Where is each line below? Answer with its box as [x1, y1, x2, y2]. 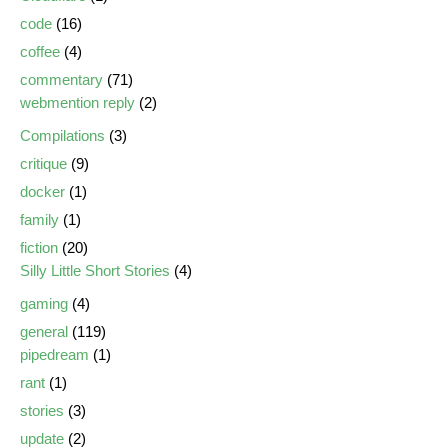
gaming [20, 295, 68, 312]
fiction [20, 239, 58, 256]
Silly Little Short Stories [20, 262, 170, 279]
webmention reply [20, 94, 135, 111]
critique [20, 155, 67, 172]
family [20, 211, 59, 228]
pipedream [20, 346, 89, 363]
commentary [20, 71, 103, 88]
